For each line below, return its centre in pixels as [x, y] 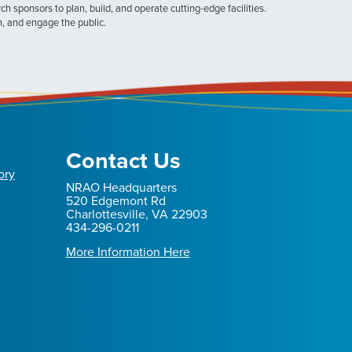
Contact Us [123, 161]
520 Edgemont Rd [115, 201]
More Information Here [128, 252]
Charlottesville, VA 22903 [136, 214]
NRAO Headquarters [121, 188]
